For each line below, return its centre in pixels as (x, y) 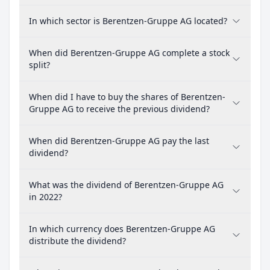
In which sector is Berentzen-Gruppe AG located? (128, 21)
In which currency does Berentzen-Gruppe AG (122, 229)
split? (39, 65)
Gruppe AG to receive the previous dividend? (119, 109)
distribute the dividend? (77, 241)
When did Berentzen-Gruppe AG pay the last (119, 141)
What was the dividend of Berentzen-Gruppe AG (126, 185)
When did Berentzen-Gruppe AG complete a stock (129, 53)
